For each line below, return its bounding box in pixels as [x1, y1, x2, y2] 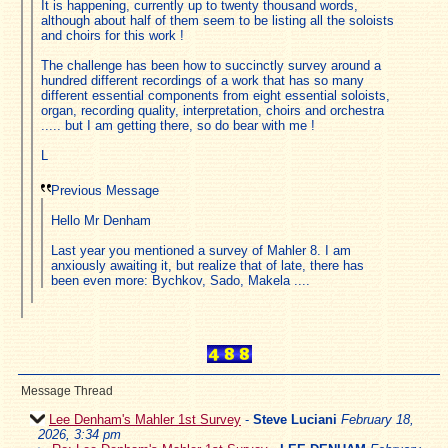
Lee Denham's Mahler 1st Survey [49, 411, 241, 427]
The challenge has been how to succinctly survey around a [41, 57, 381, 73]
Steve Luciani [253, 411, 337, 427]
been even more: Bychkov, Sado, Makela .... [51, 272, 310, 288]
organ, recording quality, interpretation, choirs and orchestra [41, 102, 384, 118]
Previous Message [51, 182, 159, 198]
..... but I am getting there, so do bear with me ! [41, 117, 315, 133]
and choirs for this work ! [41, 27, 184, 43]
